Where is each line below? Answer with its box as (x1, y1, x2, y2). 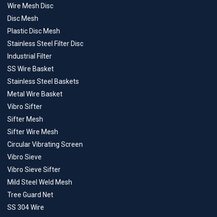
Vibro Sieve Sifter (7, 166, 61, 174)
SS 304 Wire (7, 203, 44, 212)
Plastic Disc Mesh (7, 27, 60, 35)
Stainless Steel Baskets (7, 77, 79, 86)
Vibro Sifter (7, 103, 42, 111)
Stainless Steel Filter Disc (7, 40, 83, 48)
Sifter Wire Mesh (7, 128, 58, 136)
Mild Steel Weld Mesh (7, 178, 72, 186)
